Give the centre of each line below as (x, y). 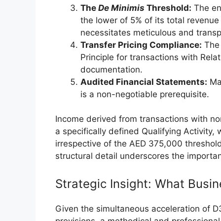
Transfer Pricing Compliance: (141, 45)
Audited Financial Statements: (144, 82)
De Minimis (121, 8)
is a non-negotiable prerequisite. (145, 94)
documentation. (111, 69)
